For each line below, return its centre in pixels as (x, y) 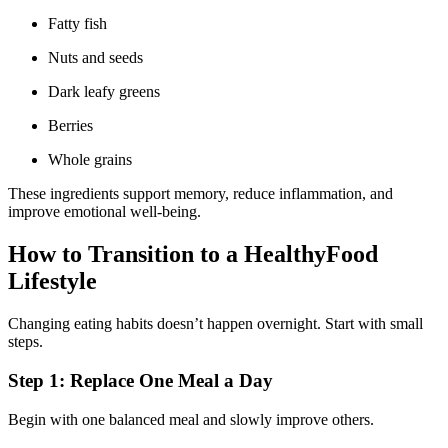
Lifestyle (52, 281)
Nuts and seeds (101, 58)
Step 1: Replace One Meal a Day (140, 380)
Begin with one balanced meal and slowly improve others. (191, 419)
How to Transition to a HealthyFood (193, 254)
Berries (76, 126)
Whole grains (97, 160)
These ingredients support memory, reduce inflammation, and (200, 194)
